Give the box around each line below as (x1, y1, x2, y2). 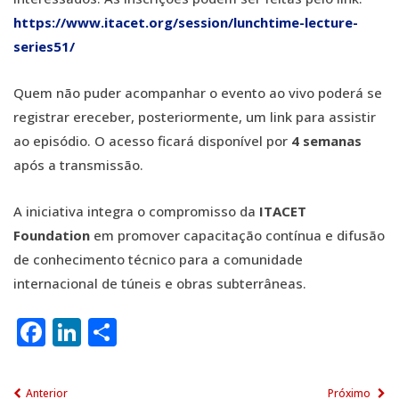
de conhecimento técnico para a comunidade (13, 250, 303, 268)
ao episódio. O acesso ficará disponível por (13, 132, 288, 150)
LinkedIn (81, 313, 200, 351)
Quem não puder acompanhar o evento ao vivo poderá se (13, 84, 382, 102)
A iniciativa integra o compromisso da (13, 202, 259, 220)
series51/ (13, 37, 75, 55)
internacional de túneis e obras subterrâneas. (13, 274, 306, 292)
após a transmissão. (13, 156, 143, 174)
